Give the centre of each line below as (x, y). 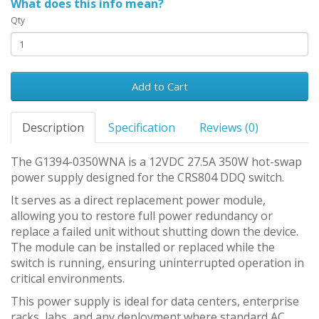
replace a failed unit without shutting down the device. (155, 232)
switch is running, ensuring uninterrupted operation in (157, 263)
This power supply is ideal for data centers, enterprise (155, 302)
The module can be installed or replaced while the (143, 247)
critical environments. (68, 279)
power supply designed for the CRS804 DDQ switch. (147, 178)
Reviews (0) (229, 128)
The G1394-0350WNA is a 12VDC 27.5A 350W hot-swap (156, 162)
